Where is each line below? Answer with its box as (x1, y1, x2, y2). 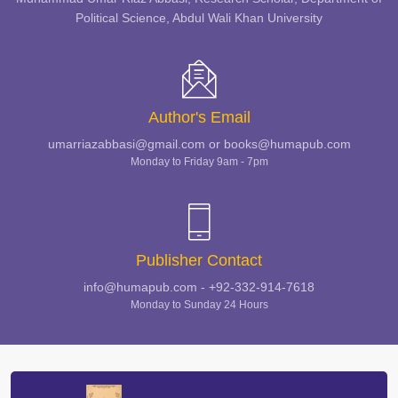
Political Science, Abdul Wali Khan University (76, 11, 322, 25)
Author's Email (147, 108, 251, 126)
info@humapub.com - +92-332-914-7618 (84, 280, 314, 294)
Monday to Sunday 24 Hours (130, 298, 268, 311)
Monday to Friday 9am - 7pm (130, 155, 268, 168)
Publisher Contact (136, 251, 262, 269)
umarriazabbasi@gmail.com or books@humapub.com (47, 137, 351, 151)
